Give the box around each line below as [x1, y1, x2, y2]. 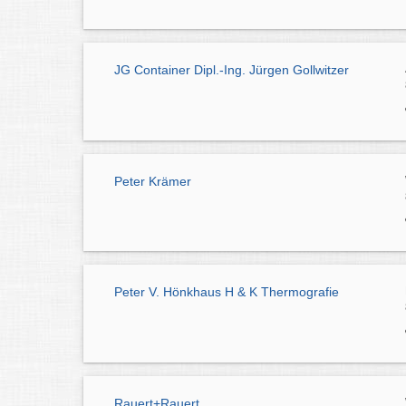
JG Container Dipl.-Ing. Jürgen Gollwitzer [114, 62, 349, 77]
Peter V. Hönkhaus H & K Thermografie [114, 285, 339, 300]
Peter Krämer [114, 173, 191, 188]
